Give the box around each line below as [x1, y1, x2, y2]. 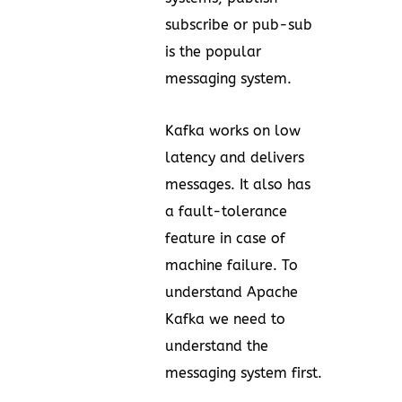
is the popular [165, 42, 261, 60]
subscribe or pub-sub [165, 15, 312, 33]
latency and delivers [165, 148, 304, 166]
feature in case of [165, 229, 285, 247]
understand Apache [165, 283, 298, 301]
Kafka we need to [165, 310, 285, 328]
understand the [165, 336, 268, 354]
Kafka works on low [165, 121, 301, 139]
